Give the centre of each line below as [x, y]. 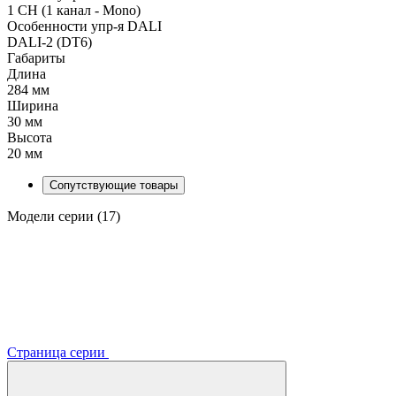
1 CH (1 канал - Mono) [74, 10]
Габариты [36, 57]
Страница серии [58, 352]
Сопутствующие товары [114, 185]
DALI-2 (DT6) [49, 42]
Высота [30, 137]
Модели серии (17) [64, 216]
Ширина [33, 105]
